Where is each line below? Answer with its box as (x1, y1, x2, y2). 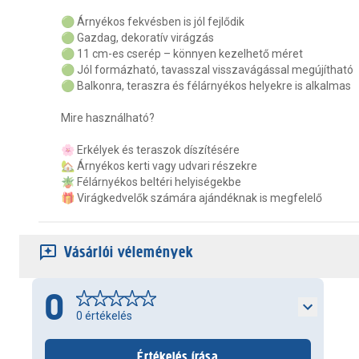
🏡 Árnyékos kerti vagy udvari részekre (61, 159, 257, 172)
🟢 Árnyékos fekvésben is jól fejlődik (61, 15, 244, 28)
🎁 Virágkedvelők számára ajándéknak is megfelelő (61, 192, 322, 204)
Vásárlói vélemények (64, 243, 193, 261)
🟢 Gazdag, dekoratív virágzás (61, 31, 214, 44)
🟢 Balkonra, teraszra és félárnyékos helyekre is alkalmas (61, 79, 351, 92)
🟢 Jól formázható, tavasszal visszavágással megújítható (61, 63, 353, 76)
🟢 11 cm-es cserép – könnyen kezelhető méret (61, 47, 303, 60)
